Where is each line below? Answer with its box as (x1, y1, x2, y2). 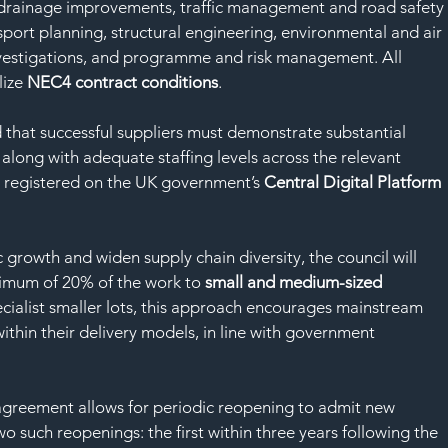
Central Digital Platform (264, 172, 442, 193)
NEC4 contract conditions (27, 72, 219, 93)
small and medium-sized (205, 272, 387, 293)
